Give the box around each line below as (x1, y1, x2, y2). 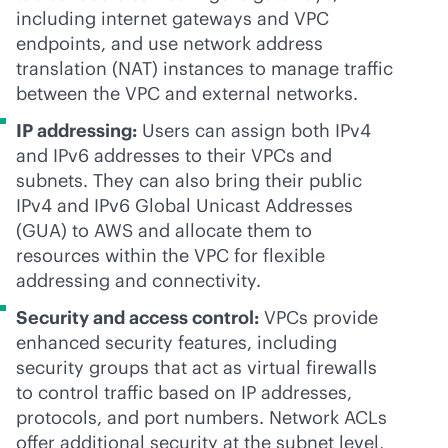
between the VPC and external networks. (16, 82, 358, 105)
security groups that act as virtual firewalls (16, 356, 377, 379)
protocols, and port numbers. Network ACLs (16, 406, 387, 429)
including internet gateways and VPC (16, 7, 329, 30)
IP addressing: (16, 119, 137, 142)
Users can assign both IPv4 (137, 119, 371, 142)
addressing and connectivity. (16, 269, 261, 292)
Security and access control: (16, 306, 259, 329)
